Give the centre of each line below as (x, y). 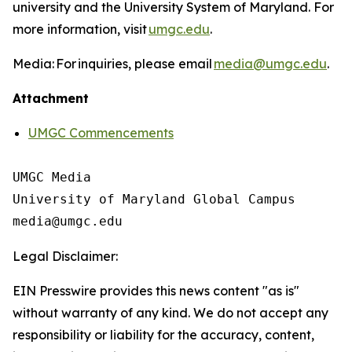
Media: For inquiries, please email (113, 64)
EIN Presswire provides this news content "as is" (156, 291)
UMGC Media (52, 177)
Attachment (51, 98)
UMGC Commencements (101, 133)
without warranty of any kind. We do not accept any (170, 313)
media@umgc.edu (270, 64)
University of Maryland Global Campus (154, 199)
